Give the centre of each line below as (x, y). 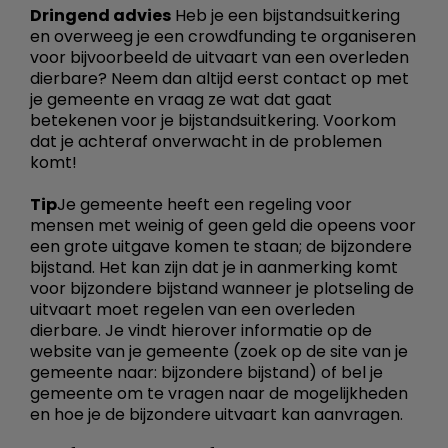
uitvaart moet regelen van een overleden (192, 309)
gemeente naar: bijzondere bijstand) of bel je (206, 372)
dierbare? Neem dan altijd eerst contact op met (219, 78)
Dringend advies (100, 15)
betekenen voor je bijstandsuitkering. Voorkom (213, 120)
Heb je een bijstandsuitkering (285, 15)
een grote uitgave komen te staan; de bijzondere (221, 246)
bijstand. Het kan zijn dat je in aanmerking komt (214, 267)
